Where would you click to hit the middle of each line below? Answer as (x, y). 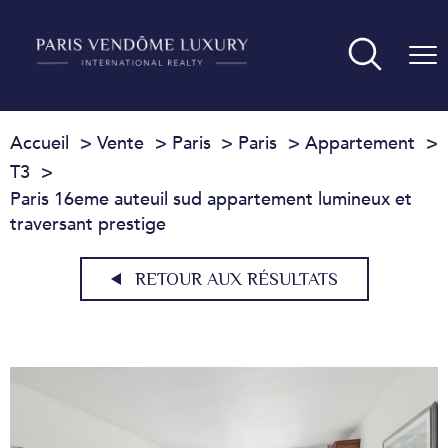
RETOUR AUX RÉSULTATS (236, 278)
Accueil (39, 143)
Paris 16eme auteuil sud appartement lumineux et (211, 199)
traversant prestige (88, 224)
